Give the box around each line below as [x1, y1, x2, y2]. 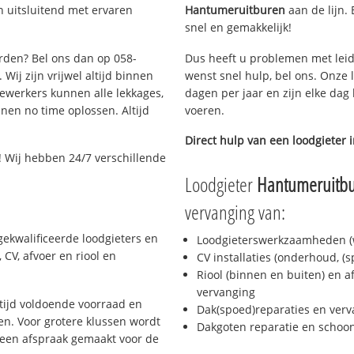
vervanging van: [185, 198, 285, 226]
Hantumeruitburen [185, 2, 285, 17]
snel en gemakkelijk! [185, 19, 292, 35]
